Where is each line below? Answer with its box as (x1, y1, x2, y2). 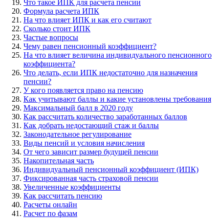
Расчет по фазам (23, 209, 77, 218)
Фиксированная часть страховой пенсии (23, 174, 158, 182)
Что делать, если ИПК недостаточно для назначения (23, 68, 197, 77)
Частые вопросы (23, 33, 78, 42)
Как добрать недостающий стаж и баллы (23, 121, 159, 130)
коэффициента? (23, 59, 75, 68)
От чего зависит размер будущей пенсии (23, 147, 158, 156)
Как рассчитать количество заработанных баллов (23, 112, 187, 121)
